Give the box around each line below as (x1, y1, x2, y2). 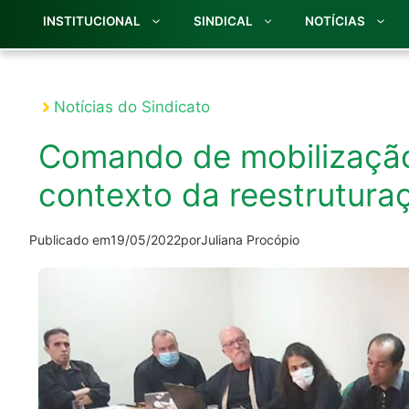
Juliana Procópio (201, 232, 299, 248)
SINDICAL (193, 14, 253, 29)
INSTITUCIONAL (43, 14, 141, 29)
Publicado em (29, 232, 110, 248)
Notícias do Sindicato (54, 98, 210, 117)
